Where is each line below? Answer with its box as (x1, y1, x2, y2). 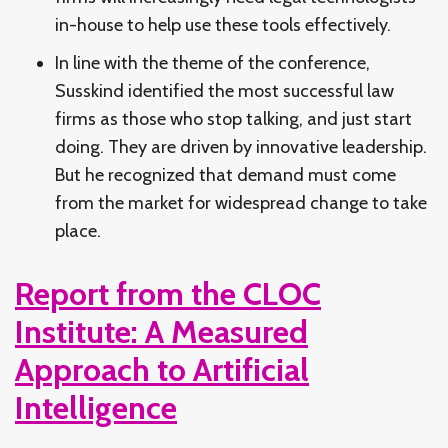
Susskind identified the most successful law (55, 79, 394, 102)
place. (55, 219, 101, 242)
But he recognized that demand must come (55, 163, 396, 186)
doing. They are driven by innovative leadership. (55, 135, 427, 158)
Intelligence (15, 387, 177, 427)
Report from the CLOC (15, 273, 321, 313)
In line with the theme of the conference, (55, 51, 370, 74)
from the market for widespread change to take (55, 191, 427, 214)
